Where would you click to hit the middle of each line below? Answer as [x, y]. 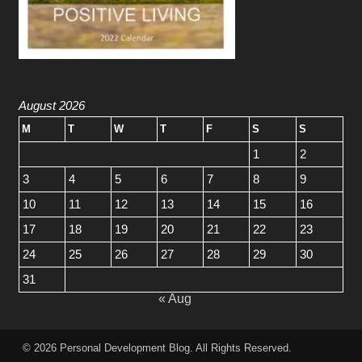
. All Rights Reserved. [241, 347]
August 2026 [51, 105]
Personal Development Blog [125, 347]
